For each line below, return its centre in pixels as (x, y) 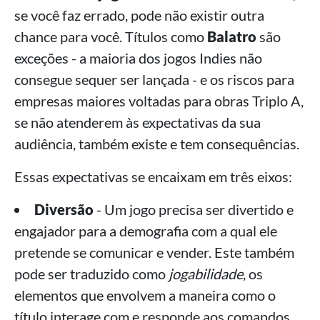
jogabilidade (206, 274)
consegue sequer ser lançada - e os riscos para (154, 80)
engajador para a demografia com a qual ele (146, 231)
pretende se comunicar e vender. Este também (154, 252)
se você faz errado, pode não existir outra (139, 15)
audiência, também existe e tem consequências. (157, 144)
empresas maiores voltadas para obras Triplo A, (159, 101)
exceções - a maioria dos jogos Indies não (138, 58)
